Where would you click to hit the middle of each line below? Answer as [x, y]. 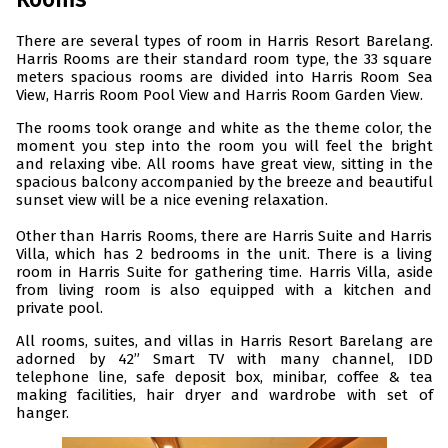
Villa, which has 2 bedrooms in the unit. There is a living [224, 254]
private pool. [59, 308]
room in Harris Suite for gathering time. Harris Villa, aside [224, 272]
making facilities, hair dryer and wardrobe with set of [224, 395]
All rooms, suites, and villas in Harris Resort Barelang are [224, 341]
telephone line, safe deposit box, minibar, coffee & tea [224, 377]
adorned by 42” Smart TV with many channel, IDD [224, 359]
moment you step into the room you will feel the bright [224, 146]
